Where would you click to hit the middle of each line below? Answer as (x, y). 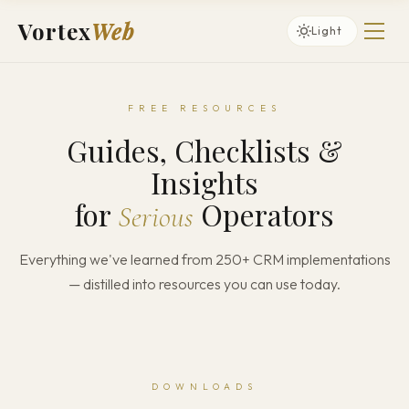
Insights (204, 182)
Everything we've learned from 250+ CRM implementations (204, 259)
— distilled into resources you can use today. (204, 284)
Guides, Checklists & (204, 150)
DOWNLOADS (204, 387)
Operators (264, 214)
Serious (156, 217)
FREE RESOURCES (204, 108)
